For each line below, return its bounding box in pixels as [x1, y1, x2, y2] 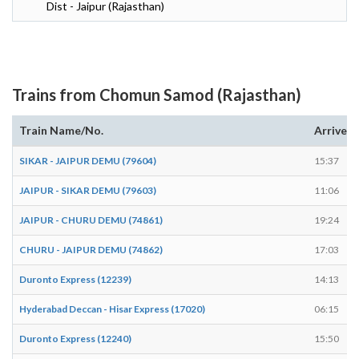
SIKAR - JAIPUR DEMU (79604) [19, 154, 156, 167]
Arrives [314, 123, 353, 137]
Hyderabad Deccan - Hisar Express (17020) [19, 302, 205, 315]
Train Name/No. [19, 123, 103, 137]
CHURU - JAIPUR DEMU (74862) [19, 243, 163, 256]
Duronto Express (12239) [19, 272, 131, 285]
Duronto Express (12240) [19, 332, 131, 345]
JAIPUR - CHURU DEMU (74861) [19, 213, 163, 226]
